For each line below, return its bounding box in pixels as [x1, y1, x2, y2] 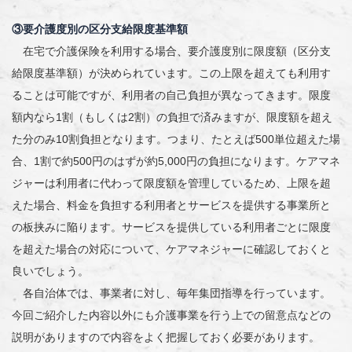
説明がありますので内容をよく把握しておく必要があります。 [12, 331, 320, 344]
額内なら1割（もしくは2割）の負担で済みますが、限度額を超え [12, 111, 332, 124]
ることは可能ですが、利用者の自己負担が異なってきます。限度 [12, 89, 331, 102]
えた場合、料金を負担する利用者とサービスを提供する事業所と [12, 199, 331, 212]
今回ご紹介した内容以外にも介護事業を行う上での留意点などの [12, 309, 331, 322]
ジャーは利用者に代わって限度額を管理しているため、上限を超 [12, 177, 331, 190]
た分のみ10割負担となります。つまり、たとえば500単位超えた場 [12, 133, 340, 146]
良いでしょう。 [12, 265, 89, 278]
